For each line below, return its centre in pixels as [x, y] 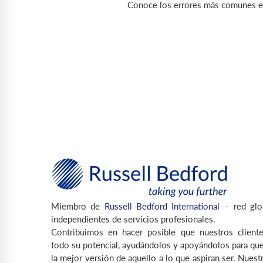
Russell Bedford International [162, 206]
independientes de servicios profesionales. [133, 219]
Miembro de [78, 206]
